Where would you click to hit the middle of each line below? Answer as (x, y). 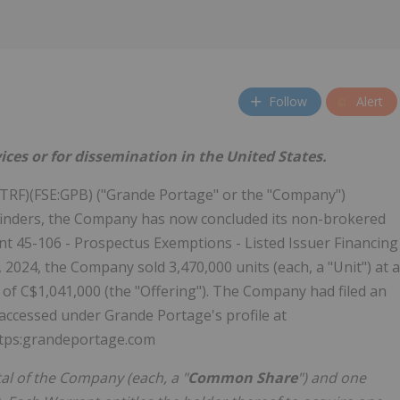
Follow (288, 102)
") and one (332, 377)
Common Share (242, 377)
